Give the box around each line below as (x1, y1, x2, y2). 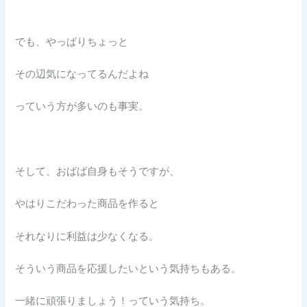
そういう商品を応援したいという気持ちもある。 (15, 262, 242, 275)
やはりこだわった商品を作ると (15, 197, 160, 210)
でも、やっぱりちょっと (15, 35, 129, 48)
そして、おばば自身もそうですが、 (15, 165, 180, 177)
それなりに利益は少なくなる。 (15, 230, 160, 243)
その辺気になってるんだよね (15, 67, 149, 80)
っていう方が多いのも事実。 (15, 100, 149, 113)
